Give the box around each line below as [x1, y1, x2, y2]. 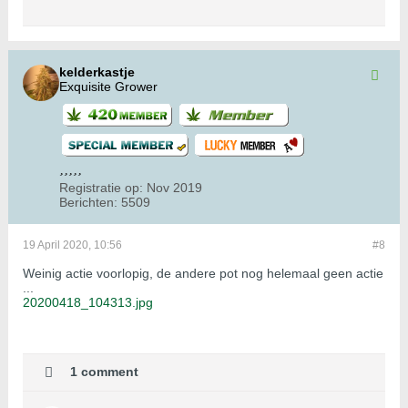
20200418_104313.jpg [23, 295, 153, 311]
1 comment [70, 363, 138, 379]
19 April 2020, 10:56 [23, 239, 122, 252]
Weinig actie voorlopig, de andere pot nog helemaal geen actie [23, 266, 383, 281]
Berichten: [59, 195, 117, 210]
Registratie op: [59, 180, 143, 196]
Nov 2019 [147, 180, 202, 196]
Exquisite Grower [59, 79, 158, 95]
